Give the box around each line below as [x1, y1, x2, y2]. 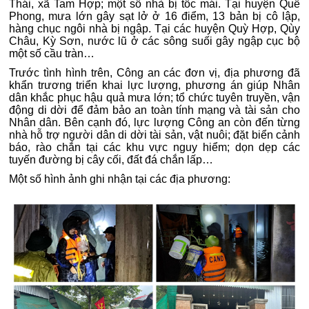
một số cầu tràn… [9, 48, 94, 59]
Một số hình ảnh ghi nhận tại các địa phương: [9, 173, 230, 185]
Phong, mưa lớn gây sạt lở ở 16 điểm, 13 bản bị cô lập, [9, 10, 300, 22]
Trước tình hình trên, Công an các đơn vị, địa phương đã [9, 67, 300, 79]
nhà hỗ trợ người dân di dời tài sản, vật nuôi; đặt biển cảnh [9, 129, 300, 141]
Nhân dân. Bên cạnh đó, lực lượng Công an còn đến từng [9, 117, 300, 128]
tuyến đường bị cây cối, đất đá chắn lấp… [9, 154, 213, 166]
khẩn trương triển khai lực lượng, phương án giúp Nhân [9, 79, 300, 91]
